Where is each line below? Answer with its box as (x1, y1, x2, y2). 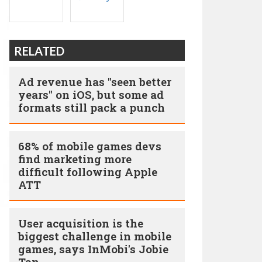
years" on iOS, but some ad (18, 87, 164, 102)
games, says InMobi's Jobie (18, 242, 168, 256)
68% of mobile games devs (18, 139, 161, 153)
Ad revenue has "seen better (18, 74, 171, 89)
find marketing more (18, 151, 132, 166)
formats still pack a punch (18, 100, 165, 115)
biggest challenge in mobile (18, 229, 171, 243)
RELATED (14, 44, 64, 58)
